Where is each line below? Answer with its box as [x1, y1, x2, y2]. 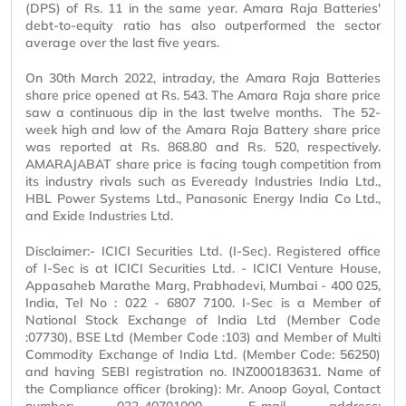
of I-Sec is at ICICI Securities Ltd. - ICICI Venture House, [25, 260, 381, 277]
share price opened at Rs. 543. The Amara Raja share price [25, 87, 381, 104]
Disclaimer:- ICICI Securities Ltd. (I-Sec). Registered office [25, 243, 381, 260]
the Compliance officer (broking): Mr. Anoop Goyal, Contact [25, 381, 381, 398]
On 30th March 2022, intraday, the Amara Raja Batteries [25, 70, 381, 87]
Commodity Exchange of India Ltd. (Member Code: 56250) [25, 346, 381, 363]
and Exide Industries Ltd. [25, 208, 173, 225]
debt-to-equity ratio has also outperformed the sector [25, 17, 381, 34]
